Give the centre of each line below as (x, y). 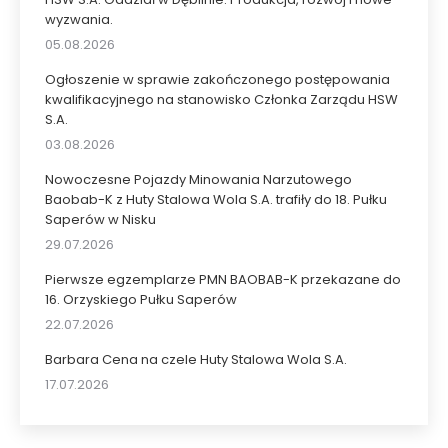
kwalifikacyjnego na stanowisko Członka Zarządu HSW (221, 100)
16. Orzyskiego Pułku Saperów (141, 300)
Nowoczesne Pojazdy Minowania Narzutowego (198, 180)
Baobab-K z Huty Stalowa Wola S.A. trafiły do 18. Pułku (216, 200)
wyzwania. (79, 20)
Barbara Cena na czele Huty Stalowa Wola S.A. (196, 360)
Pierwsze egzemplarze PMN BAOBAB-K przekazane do (223, 280)
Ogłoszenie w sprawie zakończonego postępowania (217, 80)
